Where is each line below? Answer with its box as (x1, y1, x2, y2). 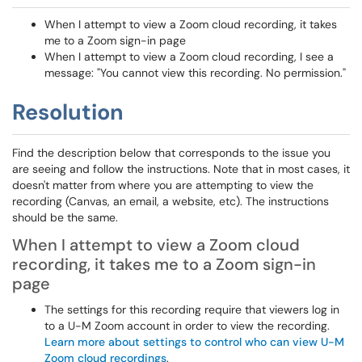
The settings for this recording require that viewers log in (44, 302, 339, 317)
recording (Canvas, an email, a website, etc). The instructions (12, 194, 329, 208)
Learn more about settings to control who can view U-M (44, 335, 344, 349)
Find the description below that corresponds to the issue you (12, 145, 330, 160)
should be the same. (12, 210, 118, 225)
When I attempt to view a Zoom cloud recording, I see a (44, 49, 334, 64)
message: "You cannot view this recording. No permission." (44, 65, 346, 80)
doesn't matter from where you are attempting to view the (12, 178, 314, 192)
